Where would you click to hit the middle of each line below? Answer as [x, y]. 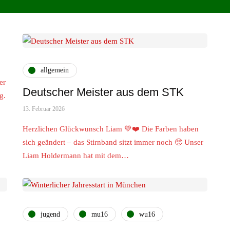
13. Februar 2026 [44, 109]
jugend [50, 214]
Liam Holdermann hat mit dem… [76, 155]
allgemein [55, 70]
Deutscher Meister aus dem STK [103, 92]
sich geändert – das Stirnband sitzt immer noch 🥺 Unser [113, 142]
